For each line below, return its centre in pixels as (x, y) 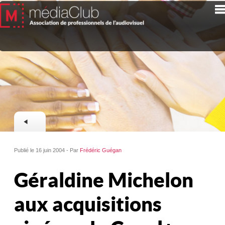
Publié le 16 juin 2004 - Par (47, 150)
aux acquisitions (88, 204)
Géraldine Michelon (104, 180)
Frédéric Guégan (101, 150)
